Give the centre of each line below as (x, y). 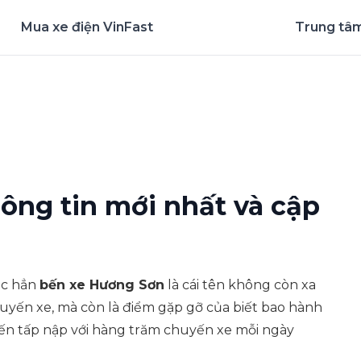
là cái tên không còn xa (240, 285)
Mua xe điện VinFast (87, 27)
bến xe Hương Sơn (102, 285)
